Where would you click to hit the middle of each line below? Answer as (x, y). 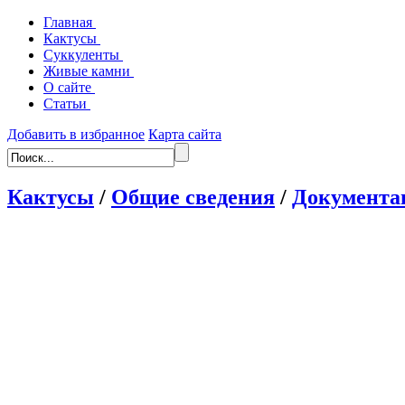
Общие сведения (193, 197)
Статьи (67, 104)
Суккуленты (83, 55)
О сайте (69, 87)
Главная (70, 22)
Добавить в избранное (76, 134)
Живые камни (89, 71)
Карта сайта (185, 134)
